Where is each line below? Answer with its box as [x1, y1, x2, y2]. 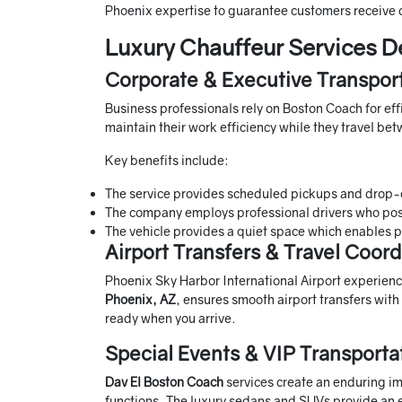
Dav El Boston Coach [105, 374, 226, 390]
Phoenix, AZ [105, 292, 176, 308]
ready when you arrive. [105, 310, 236, 327]
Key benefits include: [105, 153, 229, 169]
